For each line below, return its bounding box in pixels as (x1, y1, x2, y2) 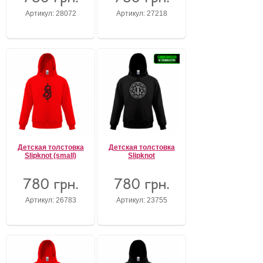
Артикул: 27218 (116, 9, 167, 17)
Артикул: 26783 (25, 196, 76, 204)
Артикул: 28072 (25, 9, 76, 17)
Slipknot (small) (25, 151, 76, 160)
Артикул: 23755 (116, 196, 167, 204)
